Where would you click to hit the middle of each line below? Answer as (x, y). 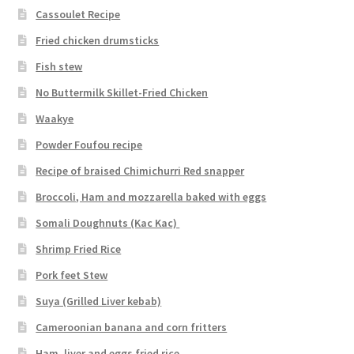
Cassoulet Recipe (78, 14)
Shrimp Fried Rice (79, 249)
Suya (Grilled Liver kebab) (99, 301)
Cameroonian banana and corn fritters (132, 327)
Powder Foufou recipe (89, 144)
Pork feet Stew (72, 275)
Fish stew (59, 66)
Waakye (55, 118)
